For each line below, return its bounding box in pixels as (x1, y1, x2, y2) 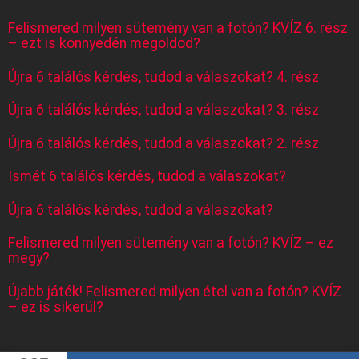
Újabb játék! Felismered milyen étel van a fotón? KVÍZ (8, 283, 341, 300)
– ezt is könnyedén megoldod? (8, 35, 200, 52)
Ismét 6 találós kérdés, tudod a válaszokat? (8, 168, 286, 185)
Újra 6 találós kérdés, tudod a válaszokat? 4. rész (8, 68, 319, 85)
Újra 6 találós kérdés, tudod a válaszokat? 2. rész (8, 135, 319, 151)
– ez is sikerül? (8, 298, 103, 315)
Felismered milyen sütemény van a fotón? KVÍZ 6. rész (8, 20, 348, 37)
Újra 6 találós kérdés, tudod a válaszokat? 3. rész (8, 102, 319, 119)
